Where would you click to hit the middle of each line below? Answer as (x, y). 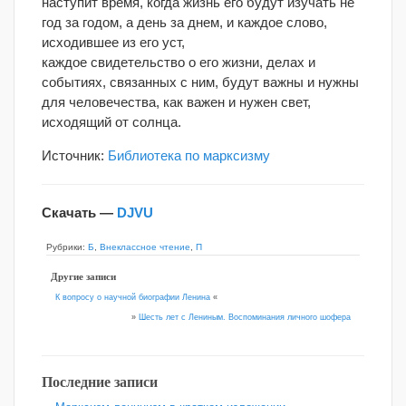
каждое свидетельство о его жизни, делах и (179, 62)
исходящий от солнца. (111, 122)
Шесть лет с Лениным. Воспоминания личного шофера (245, 318)
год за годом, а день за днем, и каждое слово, (184, 22)
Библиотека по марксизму (189, 155)
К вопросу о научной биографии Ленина (133, 297)
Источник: (75, 155)
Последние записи (100, 382)
